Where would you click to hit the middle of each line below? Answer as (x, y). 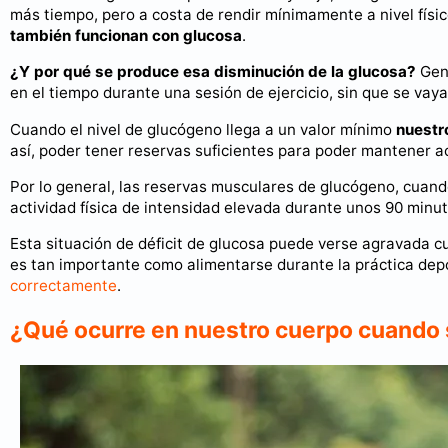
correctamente (63, 285)
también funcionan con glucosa (126, 36)
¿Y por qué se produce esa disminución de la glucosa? (213, 72)
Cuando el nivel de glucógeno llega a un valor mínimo (203, 129)
